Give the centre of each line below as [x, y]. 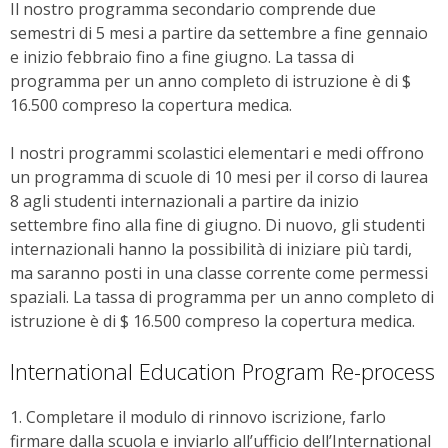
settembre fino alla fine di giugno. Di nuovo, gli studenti [217, 225]
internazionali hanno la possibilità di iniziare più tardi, [211, 249]
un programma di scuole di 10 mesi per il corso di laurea [219, 177]
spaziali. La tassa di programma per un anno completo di [222, 297]
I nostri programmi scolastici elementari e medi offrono [217, 153]
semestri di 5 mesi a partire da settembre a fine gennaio [219, 33]
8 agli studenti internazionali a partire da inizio [184, 201]
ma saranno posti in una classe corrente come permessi [219, 273]
